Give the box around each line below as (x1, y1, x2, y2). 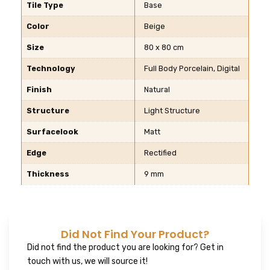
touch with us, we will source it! (27, 256, 148, 266)
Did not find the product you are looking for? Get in (27, 242, 224, 253)
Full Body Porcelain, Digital (144, 64, 240, 74)
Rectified (144, 148, 177, 158)
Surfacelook (27, 127, 78, 137)
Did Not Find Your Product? (61, 226, 209, 242)
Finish (27, 85, 52, 95)
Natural (144, 85, 170, 95)
